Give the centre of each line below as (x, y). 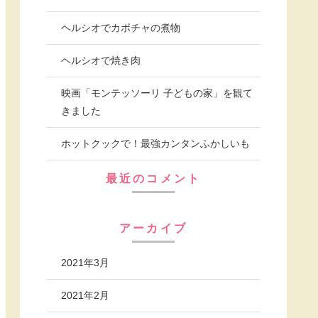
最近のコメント (153, 178)
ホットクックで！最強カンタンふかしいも (155, 143)
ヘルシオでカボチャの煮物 (121, 27)
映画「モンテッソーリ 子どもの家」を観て (157, 93)
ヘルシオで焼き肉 (101, 60)
